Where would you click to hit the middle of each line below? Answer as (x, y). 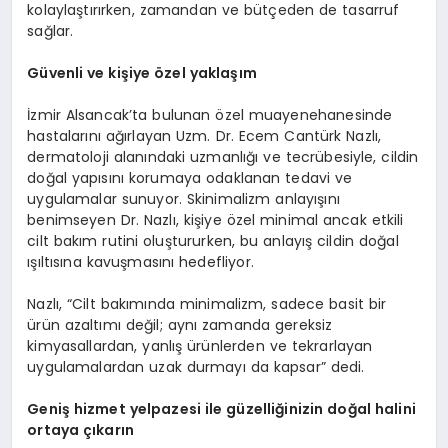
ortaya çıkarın (81, 430)
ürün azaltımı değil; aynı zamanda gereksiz (180, 325)
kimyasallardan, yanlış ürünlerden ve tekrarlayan (200, 346)
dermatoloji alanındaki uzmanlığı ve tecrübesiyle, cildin (223, 157)
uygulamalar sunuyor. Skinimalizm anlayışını (183, 199)
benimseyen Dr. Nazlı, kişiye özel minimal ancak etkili (215, 220)
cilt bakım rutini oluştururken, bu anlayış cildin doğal (213, 241)
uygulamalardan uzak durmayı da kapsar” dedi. (196, 367)
